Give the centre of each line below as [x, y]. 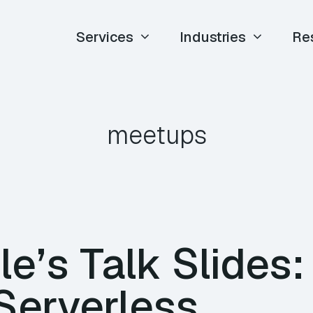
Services [105, 37]
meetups [156, 135]
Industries [213, 37]
